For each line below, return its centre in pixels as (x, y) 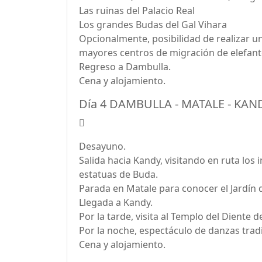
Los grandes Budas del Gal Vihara (153, 25)
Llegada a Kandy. (116, 202)
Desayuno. (102, 146)
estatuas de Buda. (118, 174)
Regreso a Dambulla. (125, 67)
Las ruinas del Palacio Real (137, 11)
